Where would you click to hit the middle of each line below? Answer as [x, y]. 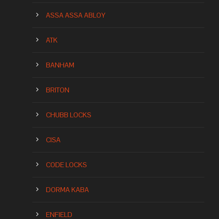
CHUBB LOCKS [69, 115]
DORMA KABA [67, 190]
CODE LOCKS [66, 165]
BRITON [58, 90]
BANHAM [60, 65]
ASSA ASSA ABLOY [76, 15]
